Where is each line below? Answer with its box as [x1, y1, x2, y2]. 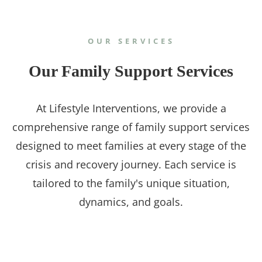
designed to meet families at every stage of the [16, 138, 246, 153]
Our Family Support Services [29, 61, 233, 80]
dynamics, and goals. [79, 194, 183, 209]
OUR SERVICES [87, 35, 175, 46]
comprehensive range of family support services [12, 119, 250, 134]
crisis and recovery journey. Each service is [26, 157, 236, 171]
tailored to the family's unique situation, [32, 175, 230, 190]
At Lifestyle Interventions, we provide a [36, 101, 226, 115]
